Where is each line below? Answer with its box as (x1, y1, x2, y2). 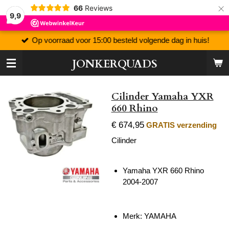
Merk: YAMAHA (123, 211, 176, 220)
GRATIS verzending (146, 120, 217, 129)
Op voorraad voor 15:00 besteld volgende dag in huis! (32, 35, 210, 44)
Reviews (84, 3, 112, 12)
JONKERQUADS (72, 57, 157, 72)
